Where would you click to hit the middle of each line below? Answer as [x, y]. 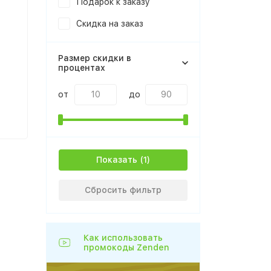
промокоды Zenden [126, 247]
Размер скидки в [95, 58]
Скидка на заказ [110, 24]
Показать [117, 160]
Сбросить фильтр [123, 190]
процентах [82, 68]
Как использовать [123, 238]
